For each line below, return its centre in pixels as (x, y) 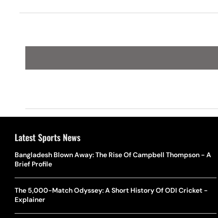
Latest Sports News (47, 137)
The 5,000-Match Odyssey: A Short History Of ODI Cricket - (111, 190)
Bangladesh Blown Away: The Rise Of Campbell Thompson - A (113, 155)
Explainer (30, 200)
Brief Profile (33, 164)
